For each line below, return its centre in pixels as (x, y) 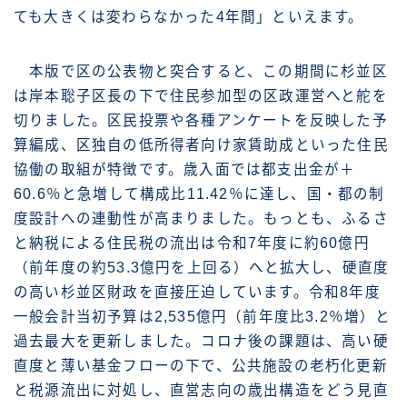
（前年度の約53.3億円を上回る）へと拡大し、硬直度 (202, 268)
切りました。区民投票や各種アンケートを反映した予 (201, 121)
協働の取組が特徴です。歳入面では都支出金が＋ (185, 170)
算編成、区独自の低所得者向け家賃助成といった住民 (201, 145)
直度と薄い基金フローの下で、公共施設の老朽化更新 (201, 366)
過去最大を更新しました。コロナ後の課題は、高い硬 (201, 342)
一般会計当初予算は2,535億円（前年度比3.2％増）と (203, 317)
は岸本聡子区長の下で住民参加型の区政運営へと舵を (201, 96)
